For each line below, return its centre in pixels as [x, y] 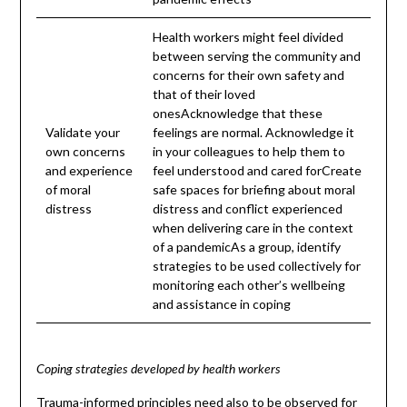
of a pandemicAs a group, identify [246, 247]
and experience [89, 171]
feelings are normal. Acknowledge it [253, 133]
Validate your [82, 133]
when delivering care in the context [253, 228]
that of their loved [203, 94]
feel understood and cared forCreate [257, 171]
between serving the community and [256, 56]
